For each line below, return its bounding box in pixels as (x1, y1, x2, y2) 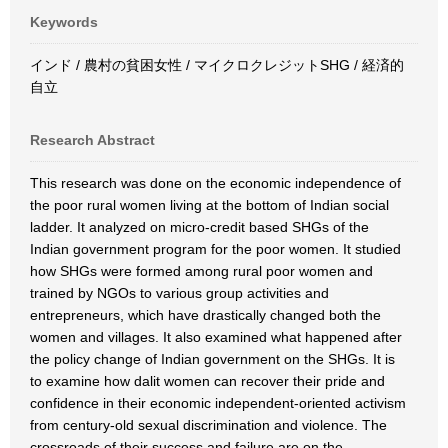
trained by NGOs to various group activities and (30, 285, 329, 301)
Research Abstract (30, 132, 155, 148)
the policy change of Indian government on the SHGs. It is (30, 351, 395, 367)
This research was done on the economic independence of (30, 175, 401, 191)
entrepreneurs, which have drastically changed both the (30, 307, 381, 323)
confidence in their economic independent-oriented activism (30, 395, 406, 411)
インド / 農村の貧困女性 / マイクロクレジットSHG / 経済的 (30, 57, 404, 73)
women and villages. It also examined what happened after (30, 329, 402, 345)
